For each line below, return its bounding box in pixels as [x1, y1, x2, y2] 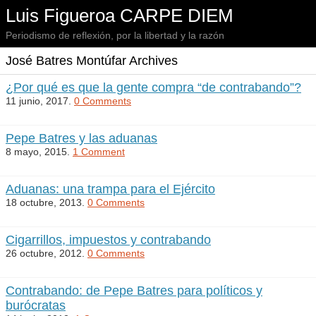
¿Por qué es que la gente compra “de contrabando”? [6, 80, 301, 95]
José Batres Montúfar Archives [6, 54, 178, 68]
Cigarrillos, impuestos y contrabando [6, 233, 211, 247]
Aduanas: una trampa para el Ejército [6, 182, 215, 196]
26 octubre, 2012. [6, 248, 87, 259]
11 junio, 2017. [6, 95, 74, 107]
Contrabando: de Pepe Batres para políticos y [6, 284, 262, 298]
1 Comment [73, 146, 125, 157]
